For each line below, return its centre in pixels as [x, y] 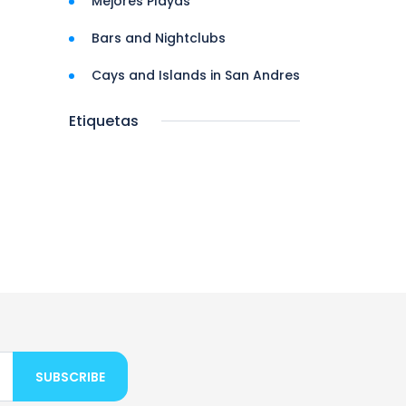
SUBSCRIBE [70, 377]
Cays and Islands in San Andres [196, 75]
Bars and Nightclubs [159, 38]
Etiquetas [104, 121]
